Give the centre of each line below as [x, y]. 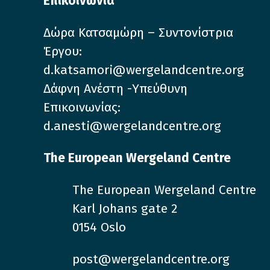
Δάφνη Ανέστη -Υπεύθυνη [115, 88]
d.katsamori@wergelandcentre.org [144, 70]
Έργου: [63, 51]
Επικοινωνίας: [82, 107]
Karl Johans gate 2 [125, 208]
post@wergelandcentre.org [151, 259]
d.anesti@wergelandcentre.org [132, 126]
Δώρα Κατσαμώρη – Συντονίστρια [138, 32]
